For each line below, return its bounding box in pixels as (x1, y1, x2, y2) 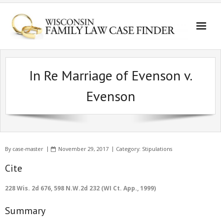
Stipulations (142, 145, 172, 152)
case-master (12, 145, 43, 152)
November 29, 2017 (58, 145, 109, 152)
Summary (5, 204, 45, 217)
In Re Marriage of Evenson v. (29, 66, 192, 84)
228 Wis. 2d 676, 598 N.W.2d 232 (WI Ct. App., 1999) (5, 184, 156, 192)
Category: (116, 145, 142, 152)
